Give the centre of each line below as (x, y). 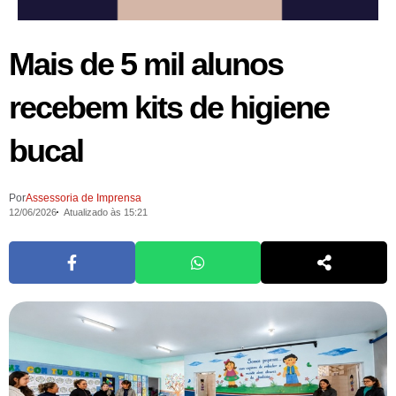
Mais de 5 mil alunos (146, 64)
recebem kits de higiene (169, 107)
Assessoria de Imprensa (84, 198)
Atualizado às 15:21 (105, 212)
